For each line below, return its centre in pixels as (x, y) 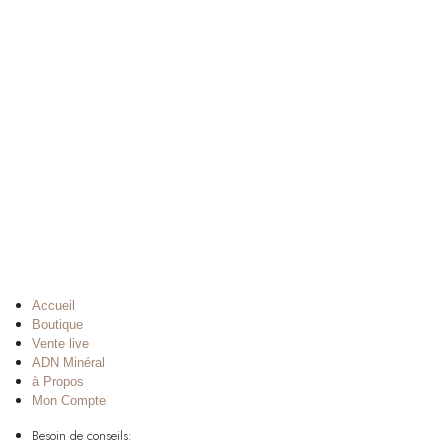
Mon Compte (69, 400)
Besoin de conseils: (82, 435)
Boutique (57, 324)
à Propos (58, 381)
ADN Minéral (68, 362)
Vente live (60, 343)
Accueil (53, 305)
